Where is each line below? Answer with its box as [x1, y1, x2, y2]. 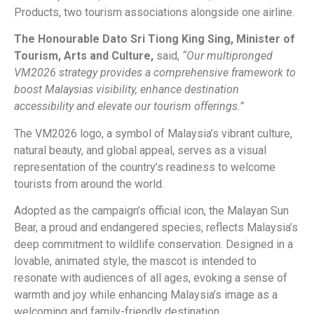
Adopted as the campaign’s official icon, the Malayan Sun [14, 204, 289, 218]
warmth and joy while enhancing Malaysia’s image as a [14, 288, 278, 302]
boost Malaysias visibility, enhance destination [14, 83, 239, 97]
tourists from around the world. [14, 177, 164, 191]
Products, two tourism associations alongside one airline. [14, 6, 294, 20]
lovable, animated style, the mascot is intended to [14, 254, 257, 268]
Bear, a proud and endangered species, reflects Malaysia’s [14, 221, 298, 235]
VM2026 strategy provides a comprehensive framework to [14, 66, 296, 80]
